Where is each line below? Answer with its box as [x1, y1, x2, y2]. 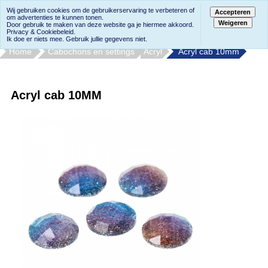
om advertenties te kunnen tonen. [7, 14, 103, 21]
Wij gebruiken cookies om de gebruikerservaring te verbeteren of [7, 7, 194, 14]
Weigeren [218, 19, 248, 26]
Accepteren [215, 8, 251, 16]
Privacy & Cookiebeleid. [7, 28, 75, 35]
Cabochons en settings [48, 46, 135, 56]
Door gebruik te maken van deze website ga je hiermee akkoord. [7, 21, 194, 28]
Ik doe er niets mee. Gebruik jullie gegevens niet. [7, 35, 147, 42]
